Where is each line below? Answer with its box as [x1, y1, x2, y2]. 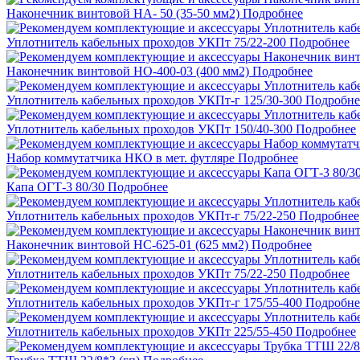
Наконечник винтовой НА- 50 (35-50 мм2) [6, 6, 239, 21]
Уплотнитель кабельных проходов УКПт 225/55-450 [6, 325, 292, 339]
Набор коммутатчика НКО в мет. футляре [6, 151, 235, 166]
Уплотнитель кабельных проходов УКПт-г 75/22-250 [6, 209, 296, 223]
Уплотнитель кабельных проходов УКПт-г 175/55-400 [6, 296, 302, 310]
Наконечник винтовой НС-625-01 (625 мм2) [6, 238, 248, 252]
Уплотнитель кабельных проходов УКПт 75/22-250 [6, 267, 286, 281]
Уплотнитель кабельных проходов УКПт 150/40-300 [6, 122, 292, 137]
